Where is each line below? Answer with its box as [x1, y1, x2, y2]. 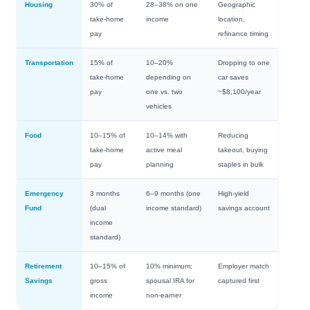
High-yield [218, 190, 249, 198]
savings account [218, 204, 270, 212]
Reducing [218, 131, 248, 140]
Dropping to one [218, 59, 270, 67]
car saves [218, 73, 248, 82]
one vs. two [146, 88, 183, 96]
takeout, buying [218, 146, 268, 154]
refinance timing [218, 30, 268, 38]
